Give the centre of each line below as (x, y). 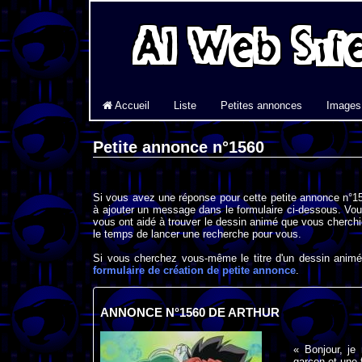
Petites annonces (261, 105)
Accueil (131, 105)
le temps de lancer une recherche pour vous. (197, 234)
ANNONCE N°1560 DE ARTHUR (189, 313)
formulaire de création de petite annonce (194, 271)
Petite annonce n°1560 (179, 147)
